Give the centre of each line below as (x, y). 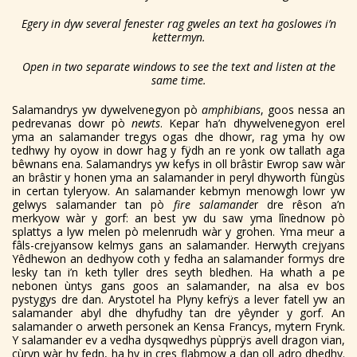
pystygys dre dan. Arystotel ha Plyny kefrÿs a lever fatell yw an (178, 299)
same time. (178, 80)
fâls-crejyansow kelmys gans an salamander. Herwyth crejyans (178, 245)
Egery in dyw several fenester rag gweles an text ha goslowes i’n (178, 23)
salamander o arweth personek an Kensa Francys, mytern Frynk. (178, 326)
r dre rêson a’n (299, 204)
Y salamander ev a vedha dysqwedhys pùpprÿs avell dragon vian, (178, 339)
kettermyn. (178, 37)
